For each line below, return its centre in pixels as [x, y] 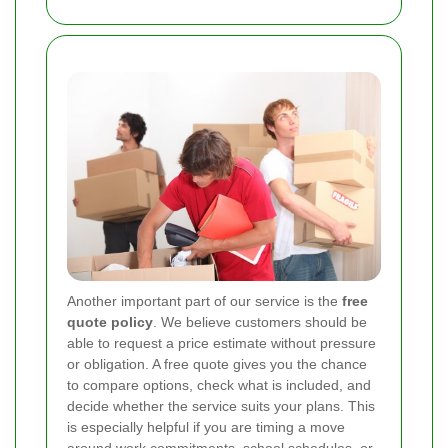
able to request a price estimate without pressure [221, 343]
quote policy [110, 322]
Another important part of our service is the [204, 301]
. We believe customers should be [260, 322]
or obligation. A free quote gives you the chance [217, 364]
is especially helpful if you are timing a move [206, 427]
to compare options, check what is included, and [219, 385]
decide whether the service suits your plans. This [221, 406]
